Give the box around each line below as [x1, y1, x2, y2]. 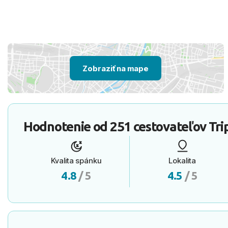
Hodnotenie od [23, 119, 110, 134]
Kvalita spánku [51, 156, 102, 165]
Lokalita [168, 156, 196, 165]
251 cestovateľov [109, 119, 207, 134]
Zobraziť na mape [82, 63, 149, 73]
